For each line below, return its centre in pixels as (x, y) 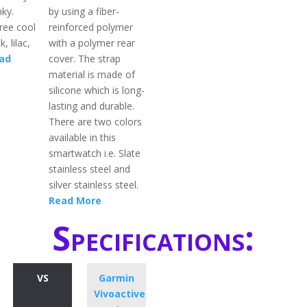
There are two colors (96, 122)
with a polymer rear (92, 43)
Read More (75, 201)
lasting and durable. (92, 106)
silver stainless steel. (94, 185)
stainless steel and (90, 169)
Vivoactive (120, 294)
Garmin (116, 278)
